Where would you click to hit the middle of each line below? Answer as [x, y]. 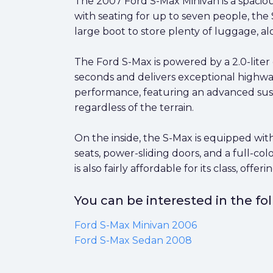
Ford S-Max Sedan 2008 [133, 240]
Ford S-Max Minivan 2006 [136, 225]
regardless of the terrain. [134, 108]
